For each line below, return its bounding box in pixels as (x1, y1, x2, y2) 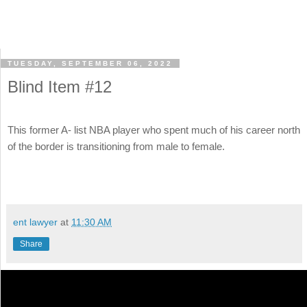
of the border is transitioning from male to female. (8, 140, 225, 153)
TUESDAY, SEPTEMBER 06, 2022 (8, 60, 173, 68)
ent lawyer (13, 216, 58, 228)
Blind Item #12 (8, 77, 112, 97)
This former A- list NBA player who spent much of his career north (8, 124, 300, 136)
